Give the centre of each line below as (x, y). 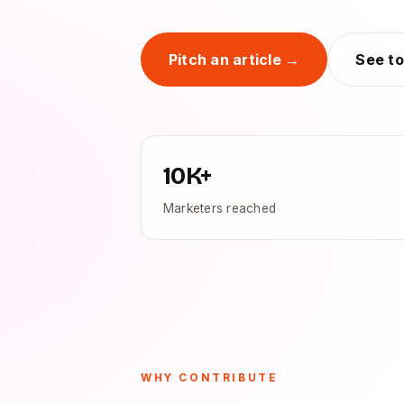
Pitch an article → (234, 60)
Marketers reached (220, 208)
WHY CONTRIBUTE (210, 378)
